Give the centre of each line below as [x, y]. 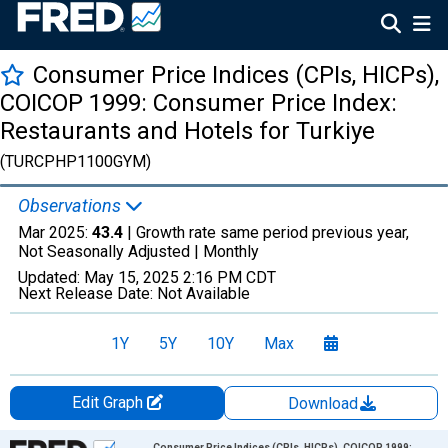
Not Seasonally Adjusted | [110, 251]
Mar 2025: [55, 232]
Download [325, 403]
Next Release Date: [87, 293]
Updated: [51, 277]
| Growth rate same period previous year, [266, 232]
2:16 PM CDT [229, 277]
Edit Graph [109, 402]
